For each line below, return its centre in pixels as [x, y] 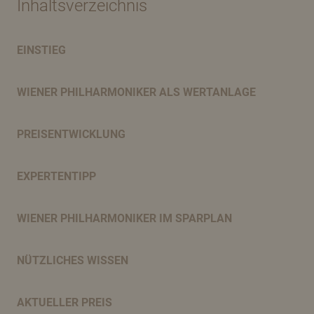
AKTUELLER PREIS [64, 303]
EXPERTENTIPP [56, 177]
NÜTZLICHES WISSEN [73, 261]
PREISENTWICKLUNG [71, 135]
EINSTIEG [41, 50]
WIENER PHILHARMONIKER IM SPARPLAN [124, 219]
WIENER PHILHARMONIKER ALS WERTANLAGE [136, 93]
